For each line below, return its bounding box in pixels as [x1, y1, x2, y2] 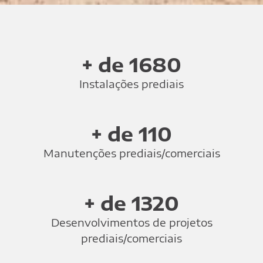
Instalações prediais [79, 77, 184, 91]
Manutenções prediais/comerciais [43, 146, 220, 160]
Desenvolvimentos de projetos [50, 215, 213, 230]
